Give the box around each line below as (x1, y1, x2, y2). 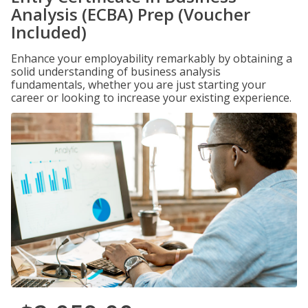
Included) (11, 21, 87, 43)
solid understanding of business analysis (11, 64, 221, 79)
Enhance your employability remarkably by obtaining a (11, 51, 292, 66)
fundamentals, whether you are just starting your (11, 77, 266, 92)
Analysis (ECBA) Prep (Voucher (11, 3, 250, 25)
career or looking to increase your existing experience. (11, 90, 291, 105)
